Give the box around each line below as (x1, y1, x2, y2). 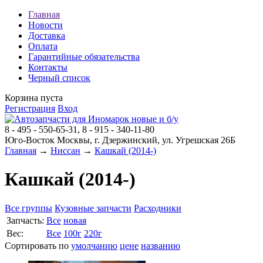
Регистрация (5, 103, 55, 113)
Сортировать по (5, 240, 71, 251)
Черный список (28, 73, 90, 83)
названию (141, 240, 180, 251)
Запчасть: (6, 215, 44, 225)
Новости (28, 20, 63, 30)
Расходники (134, 203, 181, 213)
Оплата (28, 41, 58, 51)
